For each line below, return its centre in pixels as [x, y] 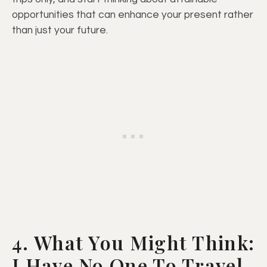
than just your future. [60, 31]
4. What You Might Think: [133, 243]
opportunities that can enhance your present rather [133, 15]
